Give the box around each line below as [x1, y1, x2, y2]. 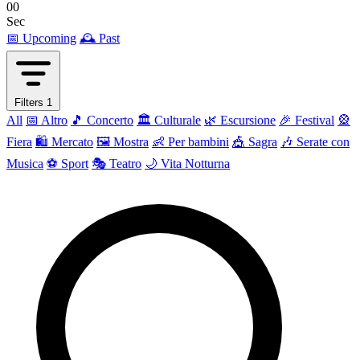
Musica [6, 156, 43, 170]
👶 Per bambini [152, 134, 229, 149]
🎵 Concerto [71, 112, 133, 127]
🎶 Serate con [280, 134, 350, 149]
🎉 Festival [279, 112, 334, 127]
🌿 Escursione [204, 112, 276, 127]
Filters [14, 96, 47, 108]
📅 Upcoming [6, 31, 76, 45]
